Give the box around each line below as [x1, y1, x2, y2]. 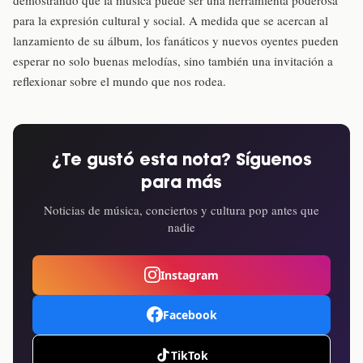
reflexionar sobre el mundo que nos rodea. [13, 72, 226, 89]
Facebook [162, 306, 217, 322]
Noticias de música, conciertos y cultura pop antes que [44, 201, 319, 218]
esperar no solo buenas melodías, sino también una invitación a [13, 52, 333, 69]
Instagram [160, 267, 219, 283]
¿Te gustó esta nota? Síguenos [51, 151, 312, 170]
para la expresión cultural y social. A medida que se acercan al [13, 11, 328, 28]
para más [141, 173, 222, 193]
